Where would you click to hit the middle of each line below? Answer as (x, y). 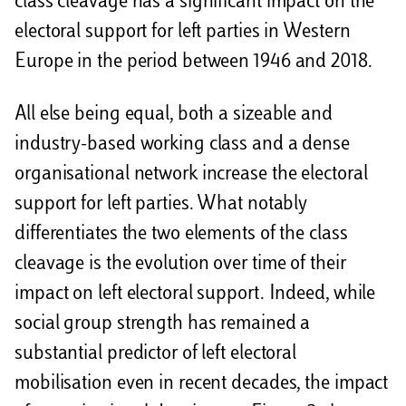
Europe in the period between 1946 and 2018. (193, 63)
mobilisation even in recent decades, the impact (202, 384)
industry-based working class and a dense (182, 145)
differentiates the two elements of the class (181, 234)
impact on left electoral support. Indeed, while (195, 294)
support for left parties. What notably (161, 204)
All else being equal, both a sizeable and (174, 115)
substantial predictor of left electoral (156, 354)
